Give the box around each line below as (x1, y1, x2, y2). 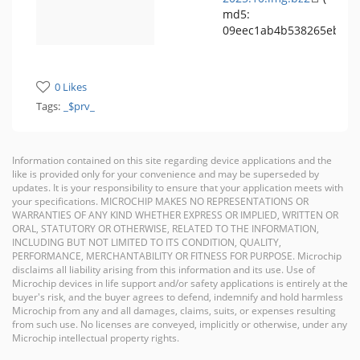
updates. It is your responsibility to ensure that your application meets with (12, 180, 343, 194)
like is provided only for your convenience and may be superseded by (12, 166, 319, 180)
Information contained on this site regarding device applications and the (12, 153, 332, 166)
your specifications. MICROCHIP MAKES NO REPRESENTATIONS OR (12, 194, 309, 207)
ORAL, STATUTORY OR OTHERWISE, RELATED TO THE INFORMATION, (12, 221, 319, 235)
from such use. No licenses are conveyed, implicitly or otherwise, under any (12, 317, 347, 330)
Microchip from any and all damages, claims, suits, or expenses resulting (12, 303, 336, 317)
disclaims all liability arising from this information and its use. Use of (12, 262, 315, 276)
